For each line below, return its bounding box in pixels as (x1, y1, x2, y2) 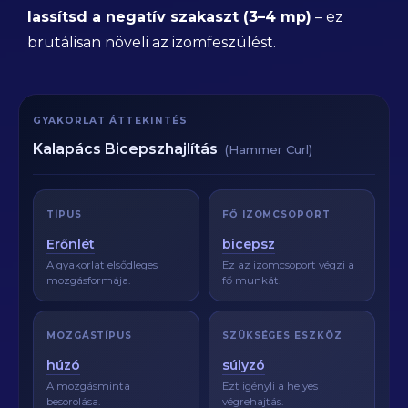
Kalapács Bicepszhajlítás (33, 140, 221, 158)
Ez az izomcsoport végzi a (222, 259, 354, 271)
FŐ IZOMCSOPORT (222, 209, 331, 220)
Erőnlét (46, 236, 95, 252)
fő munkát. (222, 274, 280, 287)
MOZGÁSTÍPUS (46, 330, 132, 342)
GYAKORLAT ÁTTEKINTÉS (33, 115, 188, 127)
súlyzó (222, 357, 265, 373)
